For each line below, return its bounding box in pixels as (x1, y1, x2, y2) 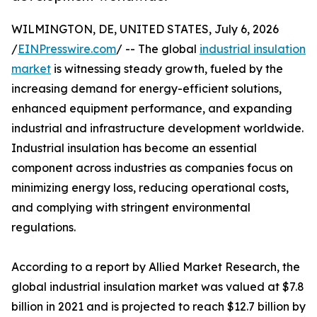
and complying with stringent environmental (11, 200, 250, 215)
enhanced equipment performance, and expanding (11, 101, 292, 116)
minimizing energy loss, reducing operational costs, (11, 180, 289, 195)
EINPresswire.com (18, 42, 116, 57)
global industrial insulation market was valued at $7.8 (11, 279, 304, 294)
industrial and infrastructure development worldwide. (11, 121, 304, 136)
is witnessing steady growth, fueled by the (51, 62, 283, 76)
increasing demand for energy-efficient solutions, (11, 81, 282, 96)
